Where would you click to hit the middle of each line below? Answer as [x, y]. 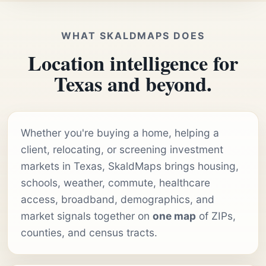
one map [174, 216]
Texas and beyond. [133, 83]
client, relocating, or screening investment [122, 149]
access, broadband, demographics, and [118, 199]
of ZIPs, [216, 216]
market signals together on [87, 216]
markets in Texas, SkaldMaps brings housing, [130, 166]
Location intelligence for [133, 63]
